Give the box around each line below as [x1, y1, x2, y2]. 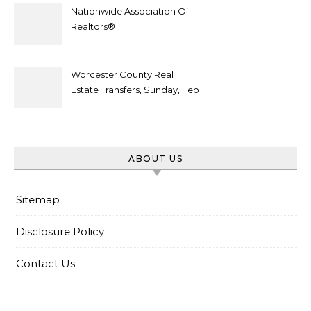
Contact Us [16, 256, 75, 270]
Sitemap [16, 192, 60, 206]
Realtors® [71, 20, 115, 32]
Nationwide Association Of [71, 5, 189, 17]
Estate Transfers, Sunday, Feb [71, 83, 199, 95]
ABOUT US [128, 153, 183, 164]
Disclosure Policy [16, 224, 104, 238]
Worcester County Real [71, 68, 174, 80]
